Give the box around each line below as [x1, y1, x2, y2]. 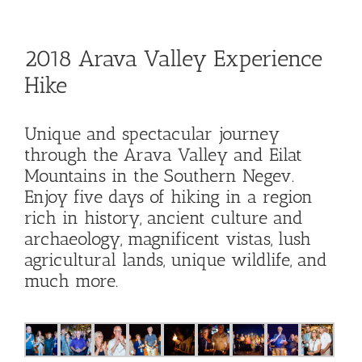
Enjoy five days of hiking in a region [24, 186, 313, 208]
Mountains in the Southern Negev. [24, 165, 294, 187]
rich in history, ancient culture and [24, 207, 303, 229]
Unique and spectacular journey [24, 123, 280, 145]
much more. [24, 270, 118, 293]
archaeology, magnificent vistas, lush [24, 228, 311, 250]
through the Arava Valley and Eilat [24, 144, 302, 166]
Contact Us [17, 156, 75, 171]
